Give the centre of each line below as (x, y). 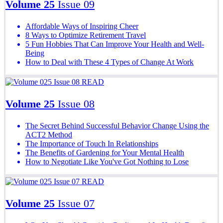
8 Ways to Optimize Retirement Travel (86, 35)
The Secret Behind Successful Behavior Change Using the (117, 125)
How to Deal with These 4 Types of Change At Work (110, 62)
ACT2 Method (49, 134)
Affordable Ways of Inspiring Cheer (82, 26)
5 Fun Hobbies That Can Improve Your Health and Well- (115, 44)
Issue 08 (76, 104)
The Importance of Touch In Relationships (92, 143)
